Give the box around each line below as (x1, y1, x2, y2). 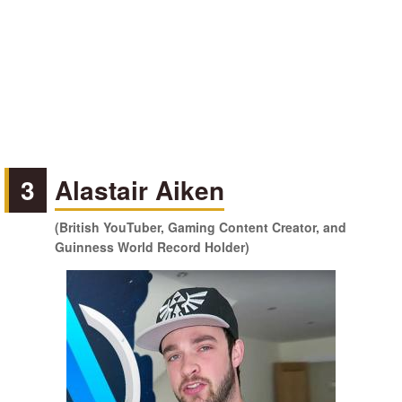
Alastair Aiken (55, 171, 225, 208)
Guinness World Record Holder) (55, 238, 250, 256)
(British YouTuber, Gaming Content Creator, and (55, 218, 347, 236)
